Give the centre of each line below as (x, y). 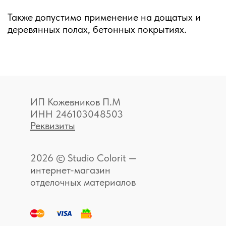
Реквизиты (53, 125)
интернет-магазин (70, 170)
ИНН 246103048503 (77, 114)
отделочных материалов (83, 182)
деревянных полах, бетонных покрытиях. (97, 29)
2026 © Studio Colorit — (83, 158)
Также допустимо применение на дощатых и (104, 17)
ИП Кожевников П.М (75, 102)
